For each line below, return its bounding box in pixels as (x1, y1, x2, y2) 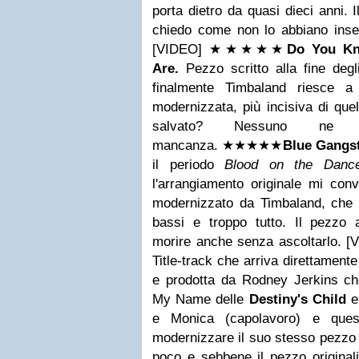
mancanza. (152, 138, 223, 153)
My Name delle (152, 292, 249, 307)
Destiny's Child (248, 292, 346, 307)
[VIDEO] (152, 42, 210, 57)
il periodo (152, 157, 224, 172)
